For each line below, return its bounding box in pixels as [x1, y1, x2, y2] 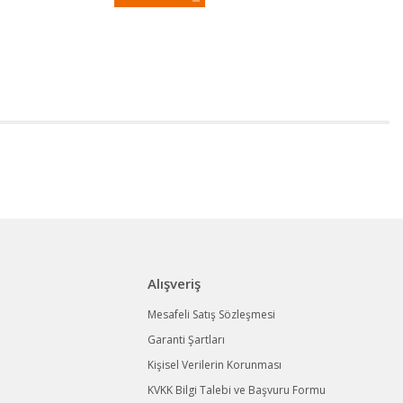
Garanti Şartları [148, 332, 226, 347]
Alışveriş [148, 274, 201, 292]
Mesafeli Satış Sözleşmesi [148, 307, 276, 322]
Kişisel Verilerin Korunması [148, 357, 282, 372]
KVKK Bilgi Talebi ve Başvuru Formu [148, 382, 327, 398]
